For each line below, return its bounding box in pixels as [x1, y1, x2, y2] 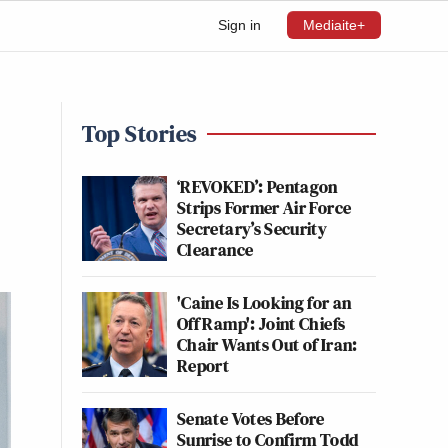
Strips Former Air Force [177, 195, 352, 220]
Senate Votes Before [177, 406, 325, 431]
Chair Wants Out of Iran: [177, 332, 358, 357]
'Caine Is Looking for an [177, 290, 352, 315]
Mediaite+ [303, 17, 365, 33]
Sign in [218, 17, 261, 33]
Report [177, 353, 230, 378]
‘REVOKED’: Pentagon [177, 174, 338, 199]
